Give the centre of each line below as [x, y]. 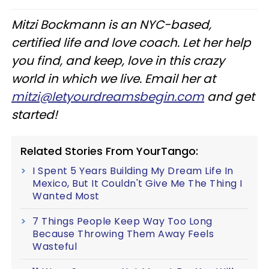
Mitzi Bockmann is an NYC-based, [111, 24]
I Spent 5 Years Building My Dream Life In [133, 171]
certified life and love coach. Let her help [131, 42]
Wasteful [55, 246]
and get [229, 96]
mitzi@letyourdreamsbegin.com [108, 96]
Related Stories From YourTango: [109, 151]
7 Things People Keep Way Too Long [122, 221]
